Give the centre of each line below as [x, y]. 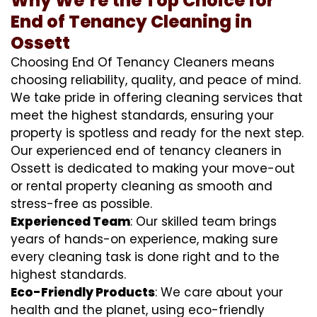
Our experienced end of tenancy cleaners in [146, 150]
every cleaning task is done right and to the [145, 257]
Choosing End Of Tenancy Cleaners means [143, 62]
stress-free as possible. [81, 203]
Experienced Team [70, 221]
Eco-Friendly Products [83, 292]
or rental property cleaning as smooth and [142, 186]
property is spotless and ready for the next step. [157, 133]
